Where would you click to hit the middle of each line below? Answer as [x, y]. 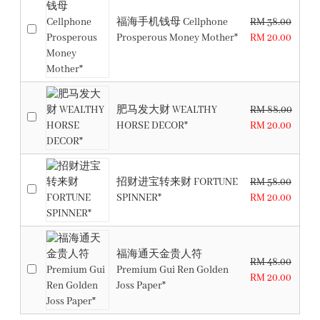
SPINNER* [139, 198]
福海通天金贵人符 [159, 254]
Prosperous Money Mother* [177, 38]
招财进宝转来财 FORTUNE [177, 182]
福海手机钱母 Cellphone [172, 22]
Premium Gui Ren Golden [172, 270]
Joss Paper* [141, 286]
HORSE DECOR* [152, 126]
